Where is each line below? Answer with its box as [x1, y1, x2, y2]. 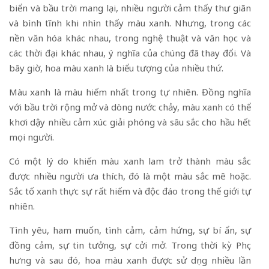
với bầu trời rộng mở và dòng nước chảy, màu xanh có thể [9, 100, 251, 113]
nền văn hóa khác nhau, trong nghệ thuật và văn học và [9, 31, 251, 44]
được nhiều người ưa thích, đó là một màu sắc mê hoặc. [9, 169, 251, 182]
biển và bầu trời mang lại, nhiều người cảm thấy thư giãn [9, 1, 251, 14]
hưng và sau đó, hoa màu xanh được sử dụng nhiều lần [9, 253, 251, 266]
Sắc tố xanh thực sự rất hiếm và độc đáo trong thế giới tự [9, 184, 251, 197]
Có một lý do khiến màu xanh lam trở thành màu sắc [9, 154, 251, 167]
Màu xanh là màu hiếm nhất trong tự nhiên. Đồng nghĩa [9, 85, 251, 98]
